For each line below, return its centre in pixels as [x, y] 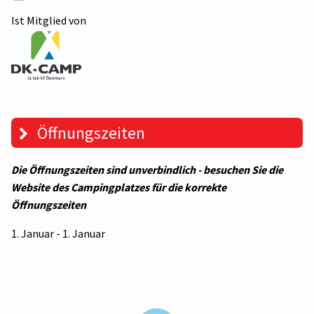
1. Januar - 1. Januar [58, 233]
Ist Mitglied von [49, 20]
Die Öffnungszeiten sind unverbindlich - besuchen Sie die [147, 169]
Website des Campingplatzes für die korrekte [119, 187]
